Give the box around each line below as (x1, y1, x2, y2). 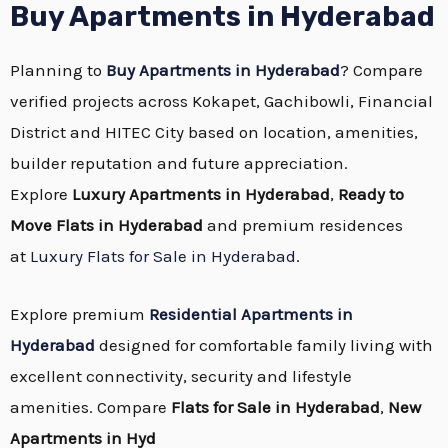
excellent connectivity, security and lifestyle (10, 365, 352, 386)
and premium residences (203, 214, 403, 235)
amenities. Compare (10, 396, 171, 417)
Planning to (10, 59, 106, 80)
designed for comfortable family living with (95, 334, 433, 355)
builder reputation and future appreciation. (10, 152, 348, 173)
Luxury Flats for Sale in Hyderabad (30, 245, 296, 266)
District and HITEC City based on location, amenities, (10, 121, 418, 142)
